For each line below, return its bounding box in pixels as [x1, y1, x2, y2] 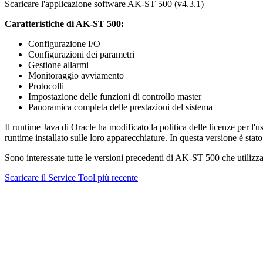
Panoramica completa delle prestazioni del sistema [28, 102, 213, 112]
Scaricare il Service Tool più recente [5, 172, 138, 183]
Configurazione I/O [28, 38, 100, 49]
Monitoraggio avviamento [28, 70, 124, 80]
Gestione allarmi [28, 59, 89, 70]
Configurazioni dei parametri [28, 49, 134, 59]
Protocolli [28, 80, 64, 91]
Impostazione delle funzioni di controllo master [28, 91, 201, 102]
